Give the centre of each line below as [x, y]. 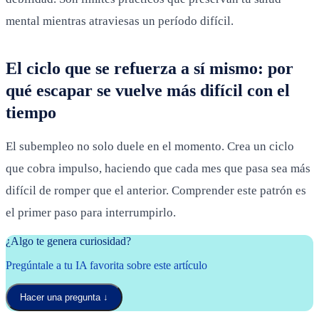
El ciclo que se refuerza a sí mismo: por [150, 68]
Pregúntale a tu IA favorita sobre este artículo [106, 265]
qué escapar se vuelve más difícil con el [148, 90]
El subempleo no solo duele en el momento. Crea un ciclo [150, 146]
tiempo [31, 112]
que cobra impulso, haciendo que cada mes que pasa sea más [158, 168]
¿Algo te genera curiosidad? [68, 241]
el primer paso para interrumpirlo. [91, 212]
